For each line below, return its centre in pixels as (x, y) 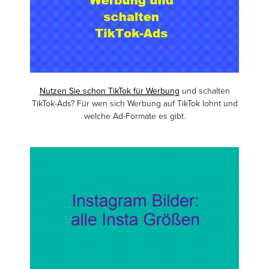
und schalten (204, 91)
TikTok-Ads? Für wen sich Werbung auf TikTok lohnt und (134, 104)
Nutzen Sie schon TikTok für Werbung (109, 91)
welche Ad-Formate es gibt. (134, 116)
